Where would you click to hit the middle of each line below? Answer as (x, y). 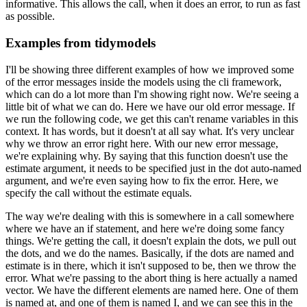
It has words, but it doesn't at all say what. (133, 131)
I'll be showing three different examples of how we (115, 69)
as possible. (30, 16)
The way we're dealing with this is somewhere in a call (124, 216)
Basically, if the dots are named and (218, 253)
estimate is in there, (47, 265)
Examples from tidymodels (81, 43)
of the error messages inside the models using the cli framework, (144, 82)
